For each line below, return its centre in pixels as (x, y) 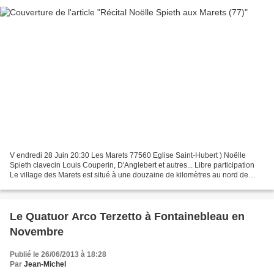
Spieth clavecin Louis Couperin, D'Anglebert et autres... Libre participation (132, 165)
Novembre (37, 232)
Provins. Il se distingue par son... (63, 185)
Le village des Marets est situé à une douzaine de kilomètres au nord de (129, 175)
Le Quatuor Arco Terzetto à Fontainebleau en (127, 217)
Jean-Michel (45, 265)
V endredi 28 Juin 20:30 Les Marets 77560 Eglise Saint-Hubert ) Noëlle (128, 156)
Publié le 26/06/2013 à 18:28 (58, 255)
